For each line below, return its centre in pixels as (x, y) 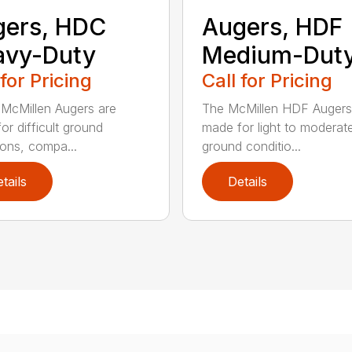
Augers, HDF (272, 26)
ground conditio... (251, 146)
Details (247, 181)
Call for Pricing (267, 80)
